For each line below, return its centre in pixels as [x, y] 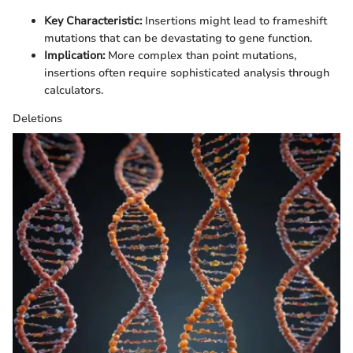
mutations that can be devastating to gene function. [178, 39]
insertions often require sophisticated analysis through [187, 73]
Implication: [74, 56]
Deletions [37, 119]
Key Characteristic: [93, 21]
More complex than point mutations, [201, 56]
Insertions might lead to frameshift [234, 21]
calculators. [74, 91]
